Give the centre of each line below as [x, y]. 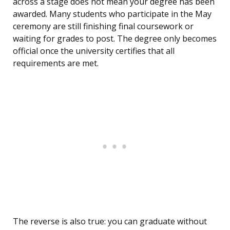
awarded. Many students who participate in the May [112, 14]
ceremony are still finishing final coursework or [103, 26]
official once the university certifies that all [94, 51]
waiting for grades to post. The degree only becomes [115, 39]
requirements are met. [56, 63]
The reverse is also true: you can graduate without [110, 222]
